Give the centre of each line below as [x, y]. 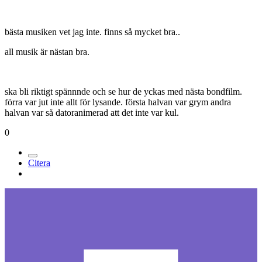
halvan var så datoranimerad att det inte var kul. [92, 113]
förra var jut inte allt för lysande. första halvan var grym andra [118, 102]
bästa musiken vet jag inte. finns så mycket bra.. [92, 32]
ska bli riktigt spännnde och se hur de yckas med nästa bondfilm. [123, 92]
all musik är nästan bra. [47, 52]
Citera [39, 163]
